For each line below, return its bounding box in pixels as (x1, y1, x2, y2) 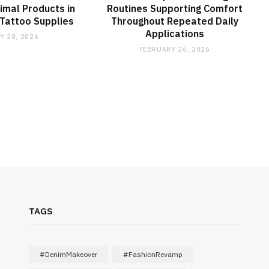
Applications (145, 28, 204, 40)
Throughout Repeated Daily (110, 15, 238, 28)
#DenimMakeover (39, 250, 97, 259)
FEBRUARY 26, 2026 (139, 45, 210, 54)
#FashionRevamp (122, 250, 183, 259)
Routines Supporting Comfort (106, 2, 243, 15)
